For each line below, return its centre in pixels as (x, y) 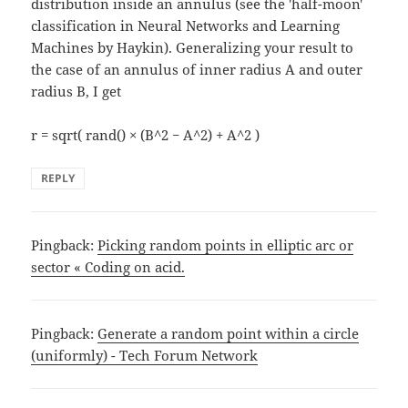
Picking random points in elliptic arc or (226, 245)
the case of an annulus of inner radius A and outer (197, 69)
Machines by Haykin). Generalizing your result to (193, 47)
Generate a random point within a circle (229, 333)
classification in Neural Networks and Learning (186, 25)
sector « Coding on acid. (108, 266)
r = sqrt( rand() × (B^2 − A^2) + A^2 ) (146, 134)
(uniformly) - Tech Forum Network (145, 355)
